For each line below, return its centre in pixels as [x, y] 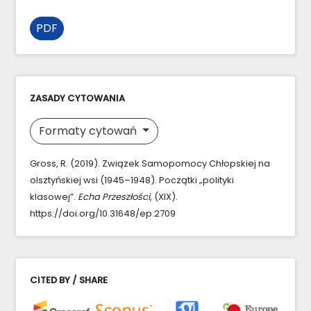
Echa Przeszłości [114, 196]
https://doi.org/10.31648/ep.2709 [103, 213]
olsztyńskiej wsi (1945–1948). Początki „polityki [132, 180]
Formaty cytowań [89, 131]
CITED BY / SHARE [69, 280]
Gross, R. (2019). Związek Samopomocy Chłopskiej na [150, 163]
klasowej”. [54, 196]
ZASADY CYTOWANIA [77, 98]
